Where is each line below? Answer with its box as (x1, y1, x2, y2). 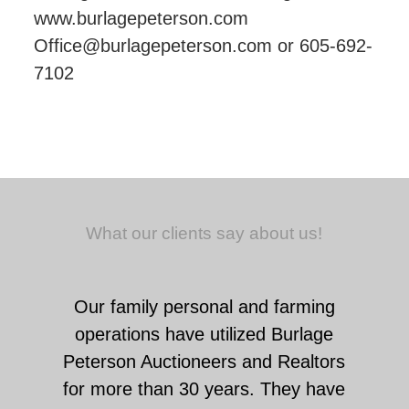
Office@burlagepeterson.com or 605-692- (34, 36, 373, 56)
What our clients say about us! (86, 224, 323, 243)
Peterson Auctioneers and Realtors (63, 351, 346, 372)
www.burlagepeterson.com (34, 8, 249, 28)
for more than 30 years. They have (63, 379, 346, 399)
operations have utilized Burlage (75, 324, 334, 344)
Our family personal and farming (73, 297, 335, 317)
